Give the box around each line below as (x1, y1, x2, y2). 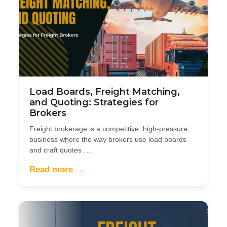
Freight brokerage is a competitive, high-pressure (29, 124, 187, 133)
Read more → (29, 164, 84, 174)
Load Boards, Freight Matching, (29, 86, 180, 97)
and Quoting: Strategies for (29, 96, 159, 108)
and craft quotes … (29, 145, 91, 154)
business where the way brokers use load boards (29, 135, 186, 143)
